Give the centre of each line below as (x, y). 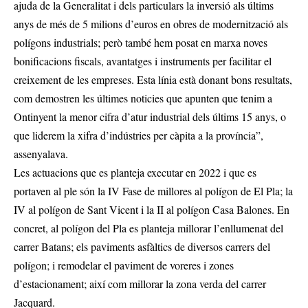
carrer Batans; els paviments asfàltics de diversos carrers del (142, 247)
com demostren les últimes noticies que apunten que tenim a (143, 98)
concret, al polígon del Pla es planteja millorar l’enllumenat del (148, 228)
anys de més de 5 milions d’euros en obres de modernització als (151, 24)
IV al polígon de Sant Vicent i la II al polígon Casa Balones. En (152, 210)
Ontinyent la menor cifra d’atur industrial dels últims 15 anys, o (150, 117)
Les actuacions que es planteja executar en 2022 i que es (135, 173)
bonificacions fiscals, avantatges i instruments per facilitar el (143, 61)
